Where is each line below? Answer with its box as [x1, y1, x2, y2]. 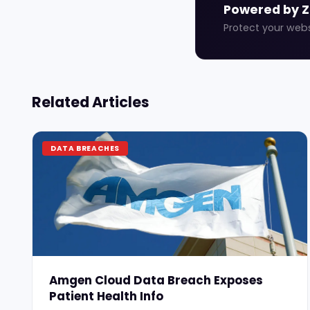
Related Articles [32, 91, 149, 112]
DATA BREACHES [51, 143, 120, 154]
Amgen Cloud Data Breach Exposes [49, 271, 263, 289]
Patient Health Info [49, 287, 163, 304]
